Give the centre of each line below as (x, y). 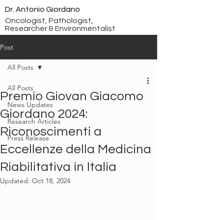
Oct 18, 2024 (51, 181)
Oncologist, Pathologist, (49, 21)
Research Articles (34, 121)
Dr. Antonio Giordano (42, 9)
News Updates (30, 105)
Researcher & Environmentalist (60, 28)
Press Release (28, 138)
